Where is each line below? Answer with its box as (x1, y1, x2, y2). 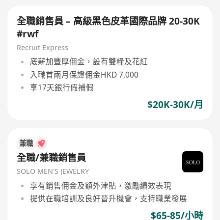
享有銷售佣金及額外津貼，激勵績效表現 (29, 180, 171, 191)
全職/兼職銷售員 (17, 151, 86, 165)
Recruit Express (17, 42, 69, 52)
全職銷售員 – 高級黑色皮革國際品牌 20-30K (17, 14, 200, 27)
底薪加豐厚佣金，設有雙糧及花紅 (29, 56, 148, 67)
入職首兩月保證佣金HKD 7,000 (29, 69, 138, 80)
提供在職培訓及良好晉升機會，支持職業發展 (29, 192, 187, 204)
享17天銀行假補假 (29, 82, 94, 93)
